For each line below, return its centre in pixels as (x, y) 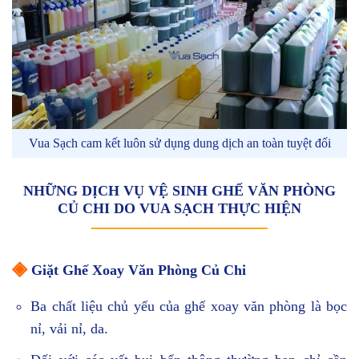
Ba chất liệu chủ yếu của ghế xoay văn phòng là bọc (189, 307)
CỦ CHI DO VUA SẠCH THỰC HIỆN (179, 209)
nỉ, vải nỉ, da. (70, 329)
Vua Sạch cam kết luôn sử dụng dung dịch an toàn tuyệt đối (179, 143)
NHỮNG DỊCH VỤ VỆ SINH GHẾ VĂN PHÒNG (179, 191)
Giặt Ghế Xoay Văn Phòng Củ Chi (139, 270)
